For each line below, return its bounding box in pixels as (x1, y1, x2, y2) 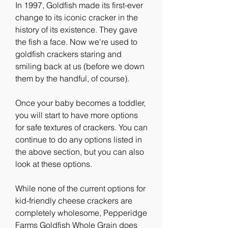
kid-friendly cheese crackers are (15, 195, 132, 206)
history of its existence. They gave (15, 24, 137, 35)
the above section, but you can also (15, 147, 144, 157)
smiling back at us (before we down (15, 61, 145, 71)
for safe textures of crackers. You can (15, 122, 148, 132)
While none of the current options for (15, 183, 146, 193)
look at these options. (15, 159, 92, 169)
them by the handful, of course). (15, 73, 129, 83)
